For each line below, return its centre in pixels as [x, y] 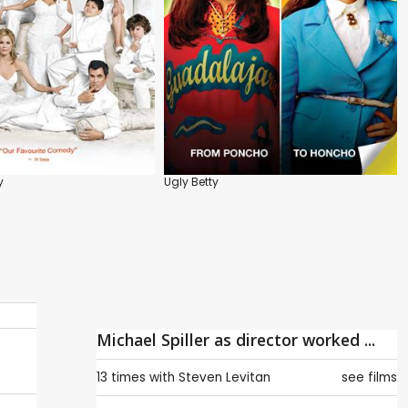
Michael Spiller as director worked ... [236, 340]
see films [369, 378]
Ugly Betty [191, 182]
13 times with [136, 378]
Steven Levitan [224, 378]
